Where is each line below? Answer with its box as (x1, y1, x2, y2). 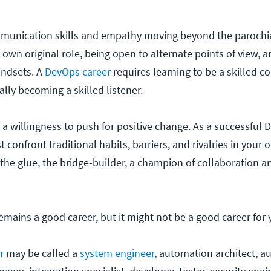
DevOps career (45, 64, 111, 79)
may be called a (4, 246, 80, 260)
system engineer (80, 246, 154, 260)
